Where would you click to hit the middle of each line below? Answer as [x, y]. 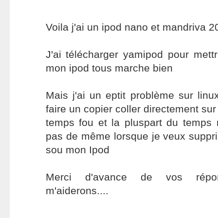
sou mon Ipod [77, 150]
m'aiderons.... [77, 191]
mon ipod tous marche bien [109, 68]
